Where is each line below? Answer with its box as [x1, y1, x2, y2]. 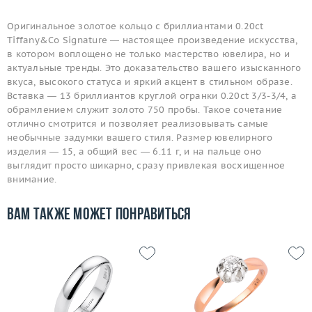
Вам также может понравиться [7, 207, 192, 224]
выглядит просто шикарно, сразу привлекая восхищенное [7, 159, 286, 172]
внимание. [7, 173, 57, 186]
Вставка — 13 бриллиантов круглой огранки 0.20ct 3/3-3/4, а [7, 90, 297, 102]
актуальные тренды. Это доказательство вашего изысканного [7, 62, 302, 75]
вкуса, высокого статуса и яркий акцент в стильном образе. [7, 76, 292, 88]
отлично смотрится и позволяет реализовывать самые [7, 118, 269, 130]
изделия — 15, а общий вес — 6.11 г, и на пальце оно [7, 146, 262, 158]
